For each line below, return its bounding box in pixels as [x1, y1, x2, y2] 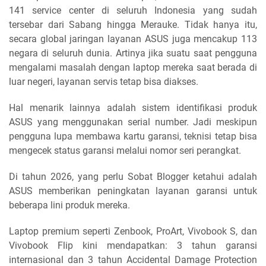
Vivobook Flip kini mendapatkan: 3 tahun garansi [9, 239, 257, 251]
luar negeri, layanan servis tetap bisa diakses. [9, 75, 198, 87]
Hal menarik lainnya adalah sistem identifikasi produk [9, 102, 257, 113]
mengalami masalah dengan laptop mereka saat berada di [9, 61, 257, 73]
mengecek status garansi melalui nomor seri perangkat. [9, 144, 241, 156]
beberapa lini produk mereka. [9, 199, 130, 211]
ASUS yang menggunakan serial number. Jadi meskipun [9, 116, 257, 128]
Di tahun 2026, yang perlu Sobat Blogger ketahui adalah [9, 170, 257, 182]
